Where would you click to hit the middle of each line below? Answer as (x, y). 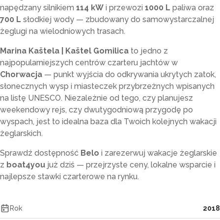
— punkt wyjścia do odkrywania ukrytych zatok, (129, 74)
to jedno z (148, 51)
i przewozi (124, 8)
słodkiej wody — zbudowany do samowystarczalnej (118, 19)
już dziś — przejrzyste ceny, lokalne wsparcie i (130, 165)
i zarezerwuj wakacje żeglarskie (158, 153)
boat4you (26, 165)
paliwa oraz (192, 8)
